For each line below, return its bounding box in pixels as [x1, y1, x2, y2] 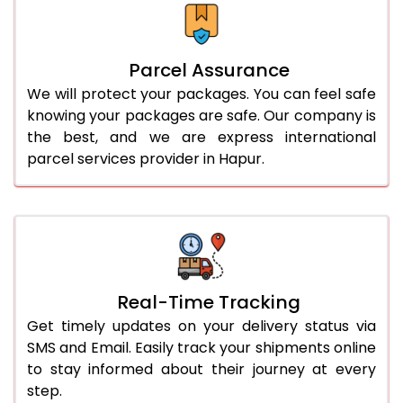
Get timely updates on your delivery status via [27, 315, 376, 336]
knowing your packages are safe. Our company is [27, 104, 376, 126]
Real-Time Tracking [117, 289, 300, 315]
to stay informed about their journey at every [27, 358, 376, 380]
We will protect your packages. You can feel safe [27, 83, 376, 104]
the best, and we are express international [27, 126, 376, 148]
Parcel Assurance [128, 57, 290, 83]
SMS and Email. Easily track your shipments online [27, 336, 376, 358]
